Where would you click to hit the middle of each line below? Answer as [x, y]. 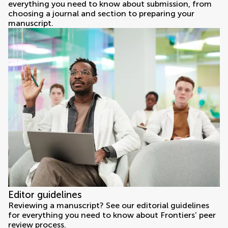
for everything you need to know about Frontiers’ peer [112, 215]
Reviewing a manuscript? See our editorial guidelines [109, 206]
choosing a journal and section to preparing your [101, 14]
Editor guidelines [45, 195]
